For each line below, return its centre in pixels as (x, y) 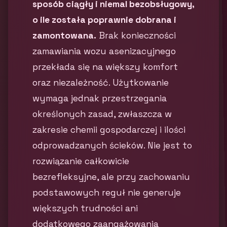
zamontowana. (64, 35)
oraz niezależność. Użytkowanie (101, 83)
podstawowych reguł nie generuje (107, 193)
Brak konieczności (136, 35)
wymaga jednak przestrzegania (100, 98)
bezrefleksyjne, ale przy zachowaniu (111, 177)
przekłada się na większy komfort (105, 67)
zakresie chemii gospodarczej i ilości (109, 130)
